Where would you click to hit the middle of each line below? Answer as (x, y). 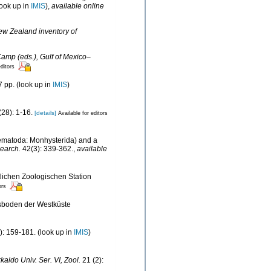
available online (78, 6)
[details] (45, 113)
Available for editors (83, 113)
